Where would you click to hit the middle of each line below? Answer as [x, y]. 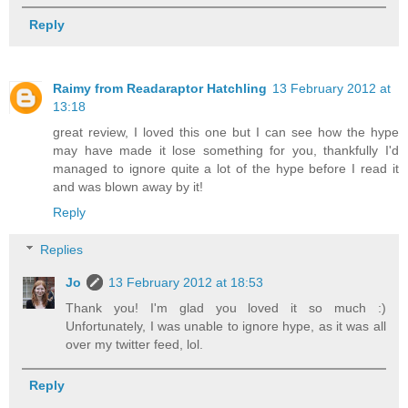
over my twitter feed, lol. [135, 345]
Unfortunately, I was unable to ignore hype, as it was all [226, 326]
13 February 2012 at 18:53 [186, 283]
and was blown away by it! [128, 186]
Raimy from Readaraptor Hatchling [160, 88]
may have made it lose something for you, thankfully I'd [226, 150]
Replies [62, 250]
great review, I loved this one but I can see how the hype [226, 132]
